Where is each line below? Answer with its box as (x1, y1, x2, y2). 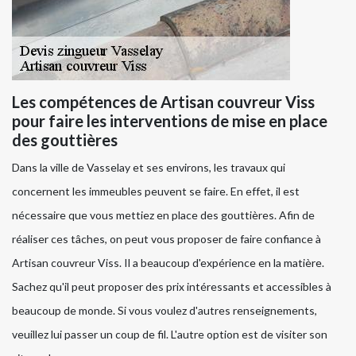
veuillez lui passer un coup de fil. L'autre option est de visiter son (12, 327, 327, 342)
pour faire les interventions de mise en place (12, 111, 327, 131)
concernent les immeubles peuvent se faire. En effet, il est (12, 184, 300, 199)
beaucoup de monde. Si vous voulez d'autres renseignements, (12, 304, 317, 318)
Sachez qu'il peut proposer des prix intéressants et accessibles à (12, 280, 331, 294)
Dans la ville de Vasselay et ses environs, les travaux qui (12, 161, 285, 175)
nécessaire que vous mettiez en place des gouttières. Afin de (12, 208, 315, 222)
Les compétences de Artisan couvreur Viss (12, 92, 315, 112)
